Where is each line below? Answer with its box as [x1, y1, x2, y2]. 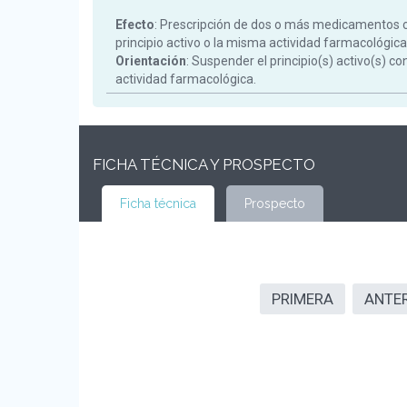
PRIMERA [271, 290, 333, 308]
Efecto [115, 17, 154, 32]
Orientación [115, 54, 186, 68]
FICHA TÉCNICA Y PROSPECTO [93, 155, 315, 174]
